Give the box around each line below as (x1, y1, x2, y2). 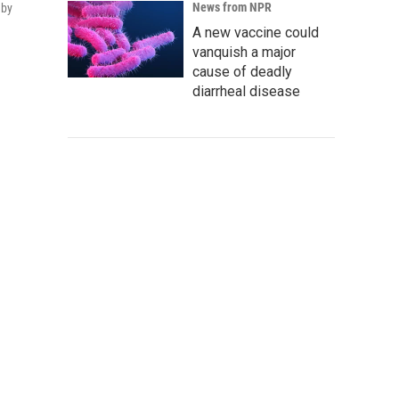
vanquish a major (192, 44, 296, 61)
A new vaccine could (192, 24, 319, 41)
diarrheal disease (192, 83, 300, 100)
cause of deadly (192, 63, 292, 80)
